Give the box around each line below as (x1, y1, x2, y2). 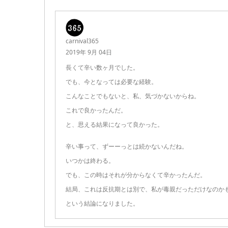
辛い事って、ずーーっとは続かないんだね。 (66, 142, 188, 151)
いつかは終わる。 (66, 156, 115, 165)
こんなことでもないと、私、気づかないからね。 (66, 92, 200, 101)
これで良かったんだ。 (66, 106, 127, 115)
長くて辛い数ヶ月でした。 (66, 63, 139, 72)
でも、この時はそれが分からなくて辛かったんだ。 (66, 170, 206, 180)
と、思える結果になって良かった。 (66, 120, 163, 129)
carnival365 (66, 37, 99, 46)
